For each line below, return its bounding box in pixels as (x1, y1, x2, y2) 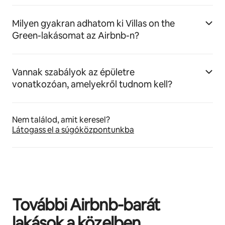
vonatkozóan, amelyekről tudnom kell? (12, 78, 172, 90)
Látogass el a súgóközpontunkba (12, 125, 134, 135)
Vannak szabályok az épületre (12, 66, 135, 78)
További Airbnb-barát (12, 194, 160, 215)
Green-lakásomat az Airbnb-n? (12, 30, 139, 41)
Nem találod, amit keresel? (12, 115, 110, 125)
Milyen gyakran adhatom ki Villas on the (12, 18, 175, 29)
